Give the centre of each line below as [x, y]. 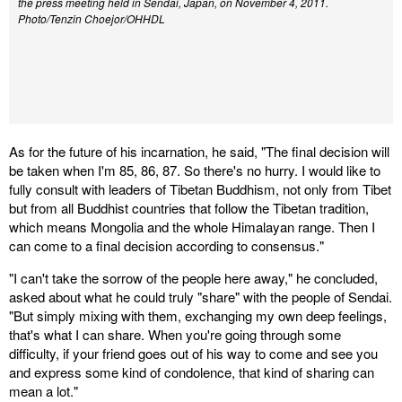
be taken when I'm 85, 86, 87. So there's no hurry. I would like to [195, 170]
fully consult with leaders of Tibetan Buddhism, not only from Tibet [200, 189]
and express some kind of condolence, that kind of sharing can [192, 372]
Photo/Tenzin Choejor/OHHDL [92, 18]
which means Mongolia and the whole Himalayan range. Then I [192, 227]
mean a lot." [44, 391]
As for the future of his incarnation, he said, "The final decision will [199, 151]
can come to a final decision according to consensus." [166, 245]
